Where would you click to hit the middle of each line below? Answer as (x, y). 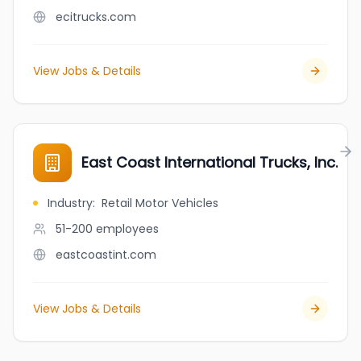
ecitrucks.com (96, 17)
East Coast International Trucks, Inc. (210, 162)
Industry (70, 203)
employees (127, 229)
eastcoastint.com (106, 255)
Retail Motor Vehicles (160, 203)
